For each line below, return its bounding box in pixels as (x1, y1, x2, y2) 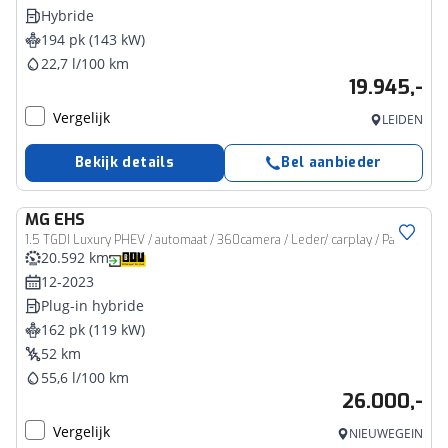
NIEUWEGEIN (349, 425, 423, 442)
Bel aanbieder (281, 153, 382, 172)
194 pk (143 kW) (41, 30, 145, 49)
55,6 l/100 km (41, 368, 129, 387)
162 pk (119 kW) (41, 320, 145, 339)
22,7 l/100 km (41, 54, 129, 73)
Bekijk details (75, 153, 174, 172)
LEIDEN (382, 111, 423, 128)
